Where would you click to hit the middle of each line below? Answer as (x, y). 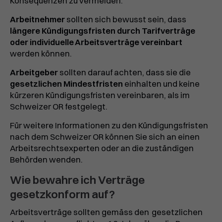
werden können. (41, 54)
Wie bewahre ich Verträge (77, 180)
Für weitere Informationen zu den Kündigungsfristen (109, 126)
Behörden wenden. (46, 160)
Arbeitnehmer (37, 20)
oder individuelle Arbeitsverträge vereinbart (96, 42)
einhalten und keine (161, 84)
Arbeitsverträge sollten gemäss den (80, 212)
